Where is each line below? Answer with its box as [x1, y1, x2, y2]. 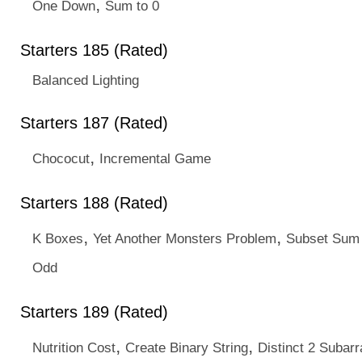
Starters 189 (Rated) [20, 303, 168, 321]
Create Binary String [125, 339, 248, 356]
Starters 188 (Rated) [20, 194, 168, 212]
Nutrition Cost [32, 339, 116, 356]
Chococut [32, 150, 90, 166]
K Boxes [32, 230, 83, 246]
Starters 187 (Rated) [20, 114, 168, 132]
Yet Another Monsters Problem [93, 230, 276, 246]
